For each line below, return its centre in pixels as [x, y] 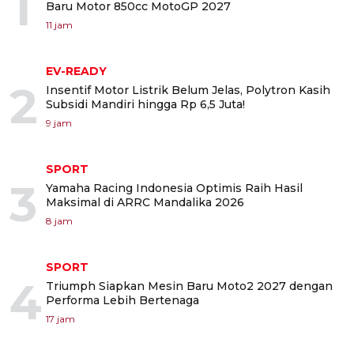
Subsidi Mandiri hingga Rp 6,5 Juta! [145, 104]
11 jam [59, 25]
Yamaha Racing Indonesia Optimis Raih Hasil [174, 188]
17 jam [60, 319]
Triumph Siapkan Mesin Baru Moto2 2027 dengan [189, 286]
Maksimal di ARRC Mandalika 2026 [145, 202]
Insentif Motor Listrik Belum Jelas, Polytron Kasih [188, 90]
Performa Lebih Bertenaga [122, 300]
